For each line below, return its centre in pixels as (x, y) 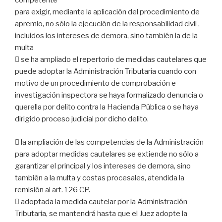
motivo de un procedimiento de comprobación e (95, 83)
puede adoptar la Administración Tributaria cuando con (106, 72)
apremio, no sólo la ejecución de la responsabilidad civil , (107, 24)
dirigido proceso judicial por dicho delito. (82, 119)
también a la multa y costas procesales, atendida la (100, 178)
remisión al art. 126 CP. (53, 190)
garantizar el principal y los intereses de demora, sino (103, 166)
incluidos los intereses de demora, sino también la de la (106, 36)
